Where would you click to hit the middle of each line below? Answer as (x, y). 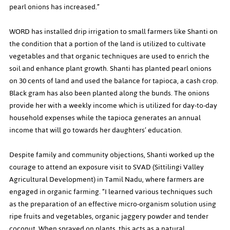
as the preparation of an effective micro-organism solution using (113, 204)
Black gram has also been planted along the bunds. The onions (110, 93)
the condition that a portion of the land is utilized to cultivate (108, 44)
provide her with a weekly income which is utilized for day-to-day (114, 106)
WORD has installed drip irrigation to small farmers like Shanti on (114, 32)
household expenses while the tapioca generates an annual (106, 118)
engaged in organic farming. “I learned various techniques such (112, 192)
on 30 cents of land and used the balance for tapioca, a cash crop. (114, 81)
